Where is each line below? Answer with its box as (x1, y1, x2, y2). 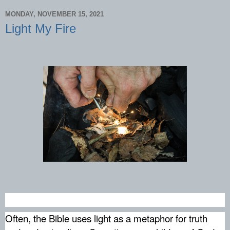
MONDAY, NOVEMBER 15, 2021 (5, 10, 104, 18)
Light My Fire (5, 21, 76, 35)
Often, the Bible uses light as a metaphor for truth (5, 212, 207, 225)
